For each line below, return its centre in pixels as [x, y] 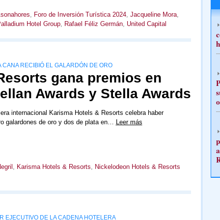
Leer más [129, 122]
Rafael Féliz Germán [93, 24]
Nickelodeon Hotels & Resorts [137, 167]
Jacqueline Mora [153, 15]
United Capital [146, 24]
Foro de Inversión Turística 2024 [80, 15]
